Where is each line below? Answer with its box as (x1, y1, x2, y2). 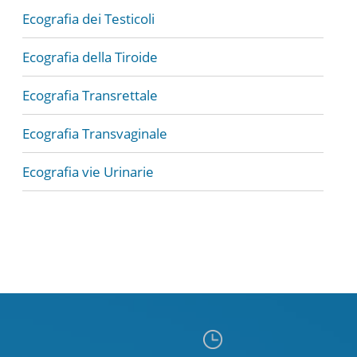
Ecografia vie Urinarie (22, 163, 154, 181)
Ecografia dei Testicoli (22, 10, 155, 28)
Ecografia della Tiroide (22, 48, 158, 66)
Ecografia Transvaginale (22, 124, 167, 143)
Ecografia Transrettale (22, 86, 158, 104)
